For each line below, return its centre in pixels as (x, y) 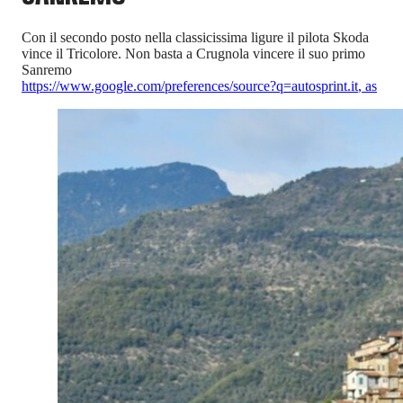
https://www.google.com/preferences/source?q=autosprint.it (190, 86)
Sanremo (47, 70)
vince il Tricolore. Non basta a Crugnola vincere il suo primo (193, 54)
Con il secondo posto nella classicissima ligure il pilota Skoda (195, 38)
